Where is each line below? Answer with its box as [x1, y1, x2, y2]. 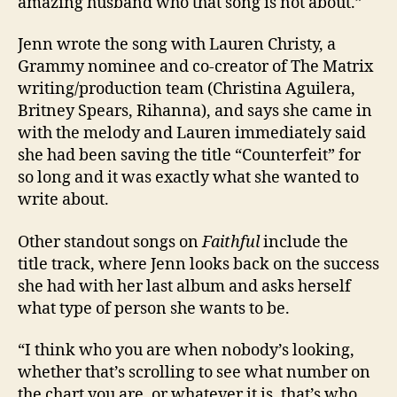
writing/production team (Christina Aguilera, [18, 79, 355, 100]
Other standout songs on [18, 231, 202, 253]
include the [263, 231, 348, 253]
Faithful [202, 231, 263, 253]
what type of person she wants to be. [18, 298, 290, 319]
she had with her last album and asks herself [18, 276, 351, 297]
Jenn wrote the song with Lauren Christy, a [18, 35, 336, 56]
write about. [18, 190, 109, 211]
